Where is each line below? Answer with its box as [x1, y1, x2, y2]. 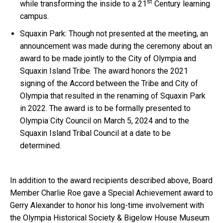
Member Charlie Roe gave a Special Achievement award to [10, 188, 213, 198]
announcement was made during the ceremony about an [20, 41, 212, 51]
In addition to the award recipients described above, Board [10, 176, 213, 186]
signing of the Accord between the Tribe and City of [20, 79, 198, 89]
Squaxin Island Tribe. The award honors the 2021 [20, 66, 188, 76]
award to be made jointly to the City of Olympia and [20, 54, 196, 64]
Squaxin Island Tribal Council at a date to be [20, 128, 171, 138]
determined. [20, 141, 61, 151]
